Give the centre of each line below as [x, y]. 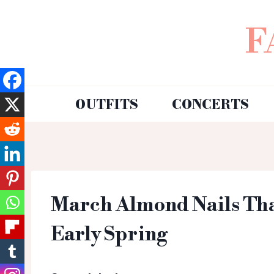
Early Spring [109, 235]
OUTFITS [107, 104]
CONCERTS [210, 104]
